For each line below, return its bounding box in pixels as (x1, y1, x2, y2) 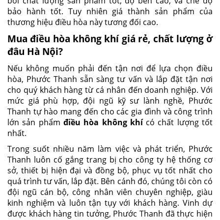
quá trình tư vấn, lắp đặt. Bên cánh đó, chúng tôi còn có (7, 175, 213, 187)
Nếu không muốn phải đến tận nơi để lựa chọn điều (7, 62, 213, 74)
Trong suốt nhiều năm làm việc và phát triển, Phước (7, 143, 213, 154)
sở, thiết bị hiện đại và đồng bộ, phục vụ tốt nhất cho (7, 165, 213, 176)
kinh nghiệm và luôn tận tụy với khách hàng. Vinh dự (7, 197, 213, 208)
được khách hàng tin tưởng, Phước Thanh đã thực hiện (7, 208, 213, 219)
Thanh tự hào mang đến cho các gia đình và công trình (7, 106, 213, 117)
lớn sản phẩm (7, 116, 63, 128)
